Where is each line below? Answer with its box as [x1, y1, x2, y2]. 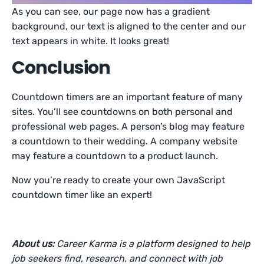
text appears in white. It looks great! [12, 35, 170, 47]
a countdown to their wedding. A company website [12, 136, 238, 147]
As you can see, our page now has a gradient [12, 6, 210, 18]
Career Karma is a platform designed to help [57, 238, 251, 250]
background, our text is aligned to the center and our [12, 21, 246, 32]
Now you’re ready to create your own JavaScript [12, 174, 226, 186]
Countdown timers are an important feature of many [12, 91, 243, 103]
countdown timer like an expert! [12, 189, 153, 201]
